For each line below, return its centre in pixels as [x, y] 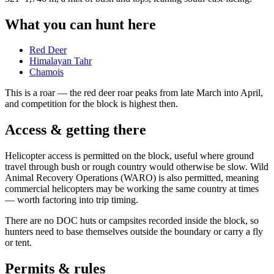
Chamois [46, 72]
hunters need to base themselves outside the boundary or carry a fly [134, 232]
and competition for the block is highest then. [91, 104]
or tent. [18, 243]
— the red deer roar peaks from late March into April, [159, 93]
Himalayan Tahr [61, 61]
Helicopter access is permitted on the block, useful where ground [129, 156]
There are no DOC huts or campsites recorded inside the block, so [132, 221]
